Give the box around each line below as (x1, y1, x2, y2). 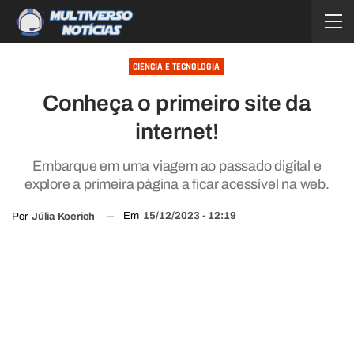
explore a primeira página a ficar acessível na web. (24, 176, 330, 192)
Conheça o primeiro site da (43, 91, 311, 115)
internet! (135, 119, 219, 144)
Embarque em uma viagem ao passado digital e (32, 158, 322, 174)
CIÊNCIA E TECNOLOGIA (132, 61, 220, 73)
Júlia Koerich (32, 210, 95, 222)
